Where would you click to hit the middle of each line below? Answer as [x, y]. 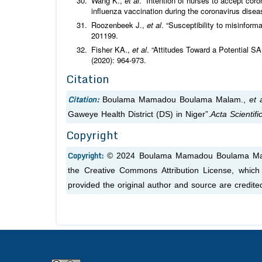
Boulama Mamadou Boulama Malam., [175, 100]
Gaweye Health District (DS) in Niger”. [139, 115]
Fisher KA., [112, 50]
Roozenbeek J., [119, 25]
